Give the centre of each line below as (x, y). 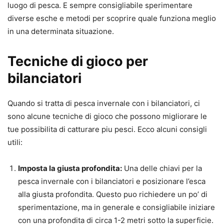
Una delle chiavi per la (162, 168)
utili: (15, 142)
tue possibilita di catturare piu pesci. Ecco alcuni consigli (107, 129)
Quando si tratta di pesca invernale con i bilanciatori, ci (104, 103)
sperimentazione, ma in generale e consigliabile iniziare (116, 207)
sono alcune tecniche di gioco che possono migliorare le (107, 116)
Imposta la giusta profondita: (70, 168)
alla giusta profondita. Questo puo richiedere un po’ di (113, 194)
